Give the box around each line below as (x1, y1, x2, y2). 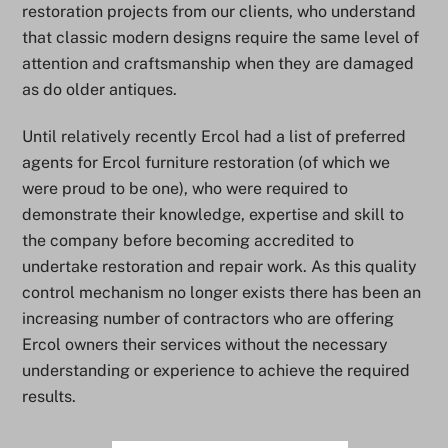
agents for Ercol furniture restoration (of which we (22, 153, 391, 173)
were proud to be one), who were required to (22, 179, 349, 199)
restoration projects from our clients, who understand (22, 2, 417, 22)
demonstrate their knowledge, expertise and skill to (22, 205, 405, 225)
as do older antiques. (22, 80, 178, 100)
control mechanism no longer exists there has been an (22, 283, 422, 303)
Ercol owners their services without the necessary (22, 335, 389, 355)
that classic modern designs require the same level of (22, 28, 420, 48)
